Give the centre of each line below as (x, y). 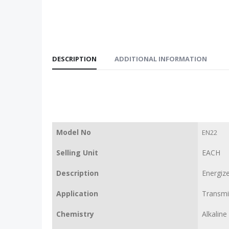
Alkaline (214, 214)
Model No (74, 132)
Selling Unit (77, 152)
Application (77, 193)
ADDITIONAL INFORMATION (161, 59)
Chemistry (75, 214)
